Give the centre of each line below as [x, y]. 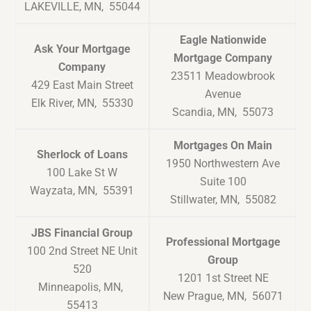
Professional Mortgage [223, 242]
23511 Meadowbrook [223, 76]
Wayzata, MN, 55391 [82, 191]
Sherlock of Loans [82, 155]
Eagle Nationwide [223, 40]
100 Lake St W [82, 173]
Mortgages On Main [223, 146]
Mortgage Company [223, 58]
